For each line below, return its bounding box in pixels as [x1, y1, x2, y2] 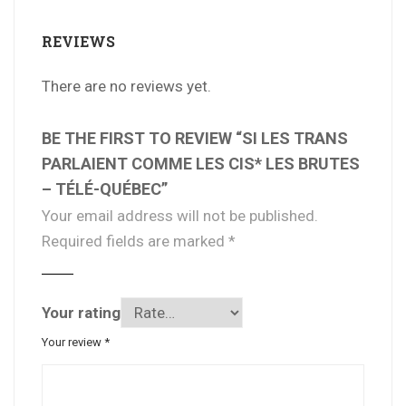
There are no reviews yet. [42, 77, 211, 96]
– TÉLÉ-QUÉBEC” [42, 179, 168, 199]
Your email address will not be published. [42, 207, 318, 226]
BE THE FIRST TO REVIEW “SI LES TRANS [42, 129, 348, 149]
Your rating [42, 304, 121, 323]
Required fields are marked [42, 232, 228, 251]
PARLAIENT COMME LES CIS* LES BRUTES [42, 154, 360, 174]
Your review [42, 335, 104, 350]
